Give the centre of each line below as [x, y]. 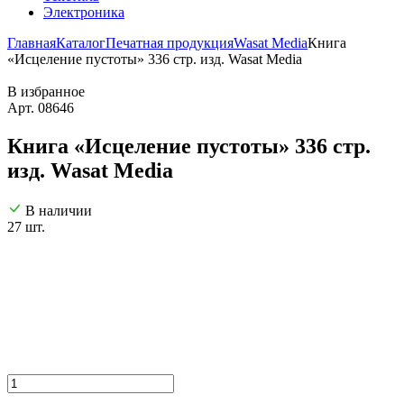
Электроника [84, 12]
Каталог [81, 43]
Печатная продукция [170, 43]
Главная [32, 43]
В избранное [46, 92]
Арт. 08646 [41, 108]
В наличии [59, 210]
